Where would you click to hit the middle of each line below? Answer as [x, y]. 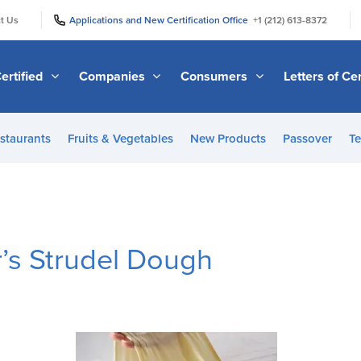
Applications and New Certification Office [161, 20]
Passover [307, 139]
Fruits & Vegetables [120, 139]
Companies [113, 76]
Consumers [216, 76]
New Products [228, 139]
